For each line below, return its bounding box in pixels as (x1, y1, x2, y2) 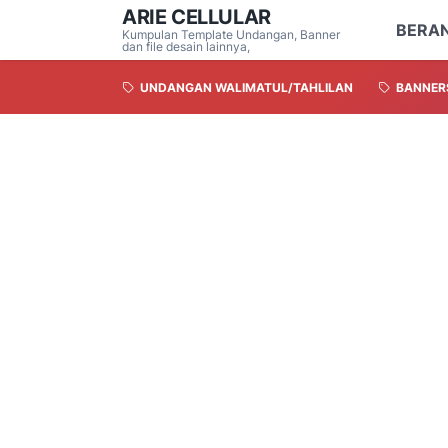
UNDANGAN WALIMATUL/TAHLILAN (140, 80, 353, 96)
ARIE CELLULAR (122, 5, 271, 29)
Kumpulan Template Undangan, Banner (122, 27, 340, 42)
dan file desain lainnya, (122, 39, 250, 54)
